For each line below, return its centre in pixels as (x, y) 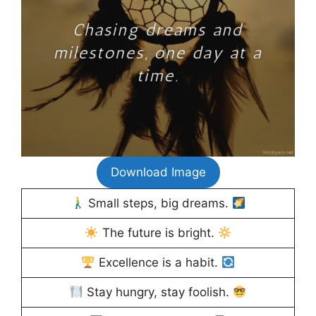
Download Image (158, 172)
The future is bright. (158, 233)
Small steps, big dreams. (158, 203)
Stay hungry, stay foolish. (158, 292)
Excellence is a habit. (158, 263)
